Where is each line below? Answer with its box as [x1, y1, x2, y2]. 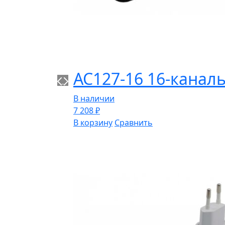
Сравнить [115, 117, 153, 128]
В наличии [73, 93, 115, 104]
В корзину [73, 117, 113, 128]
